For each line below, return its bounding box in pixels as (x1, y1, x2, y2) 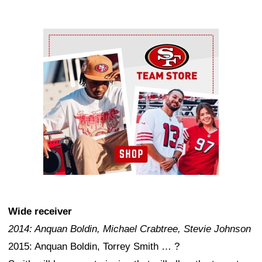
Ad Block (43, 32, 82, 43)
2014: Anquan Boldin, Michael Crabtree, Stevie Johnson (8, 223, 251, 235)
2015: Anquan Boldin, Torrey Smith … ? (8, 241, 180, 253)
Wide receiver (8, 206, 72, 218)
